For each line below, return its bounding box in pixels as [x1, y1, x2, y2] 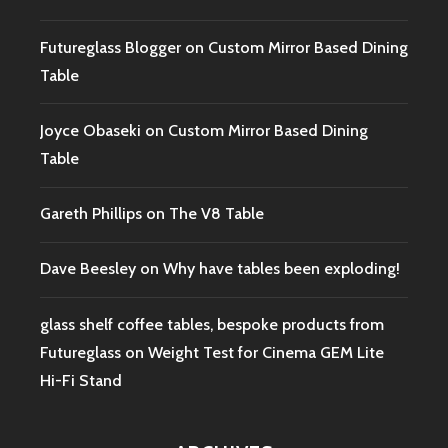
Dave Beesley [40, 259, 136, 279]
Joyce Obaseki [40, 120, 141, 140]
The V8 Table [169, 204, 264, 224]
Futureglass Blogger [40, 37, 181, 57]
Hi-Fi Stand [40, 370, 122, 390]
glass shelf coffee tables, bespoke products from [40, 314, 384, 334]
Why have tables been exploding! [163, 259, 400, 279]
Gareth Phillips [40, 204, 142, 224]
